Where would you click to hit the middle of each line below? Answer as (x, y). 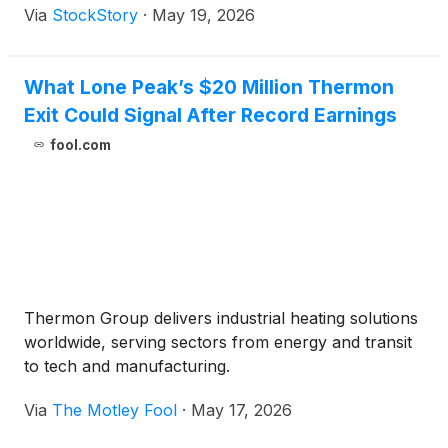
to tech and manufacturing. (127, 366)
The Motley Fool (114, 410)
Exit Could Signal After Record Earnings (210, 115)
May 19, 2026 (203, 15)
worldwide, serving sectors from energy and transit (218, 342)
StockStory (95, 15)
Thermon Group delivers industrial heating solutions (221, 318)
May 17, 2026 (241, 410)
